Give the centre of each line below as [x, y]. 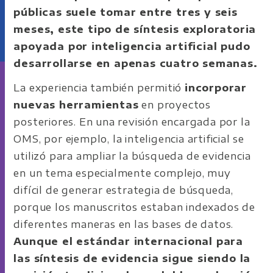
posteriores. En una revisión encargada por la [132, 122]
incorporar [216, 87]
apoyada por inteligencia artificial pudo [132, 46]
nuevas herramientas [76, 105]
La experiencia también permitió [99, 87]
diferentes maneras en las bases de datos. [124, 224]
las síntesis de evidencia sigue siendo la [132, 258]
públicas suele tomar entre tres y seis [126, 12]
